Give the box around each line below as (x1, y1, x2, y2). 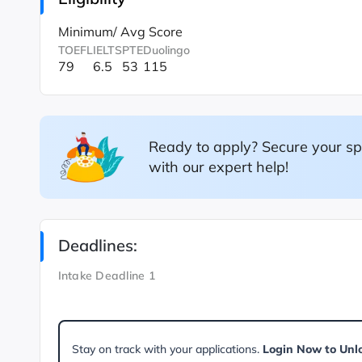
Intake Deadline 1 (57, 268, 155, 284)
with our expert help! (148, 158, 288, 177)
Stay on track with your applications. (71, 341, 263, 356)
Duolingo (142, 43, 190, 57)
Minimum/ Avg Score (57, 23, 183, 40)
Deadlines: (57, 234, 137, 255)
